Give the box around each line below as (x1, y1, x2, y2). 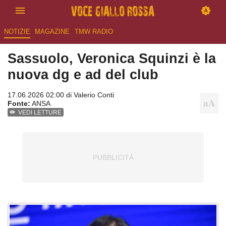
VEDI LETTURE (18, 109, 62, 117)
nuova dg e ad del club (8, 67, 158, 83)
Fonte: (8, 99, 30, 108)
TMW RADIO (74, 28, 113, 36)
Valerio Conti (74, 91, 114, 99)
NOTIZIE (4, 28, 30, 36)
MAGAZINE (35, 28, 70, 36)
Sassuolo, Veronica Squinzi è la (8, 50, 216, 67)
